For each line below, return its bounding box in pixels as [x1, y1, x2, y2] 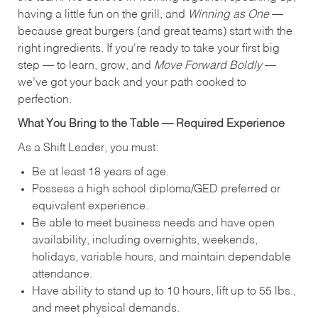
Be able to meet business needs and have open [31, 217, 275, 229]
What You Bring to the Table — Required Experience [17, 118, 285, 130]
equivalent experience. [31, 200, 148, 212]
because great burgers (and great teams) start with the [17, 26, 292, 38]
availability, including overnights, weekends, [31, 234, 258, 246]
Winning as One [187, 9, 269, 21]
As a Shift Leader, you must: [17, 142, 158, 154]
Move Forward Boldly [153, 60, 262, 72]
